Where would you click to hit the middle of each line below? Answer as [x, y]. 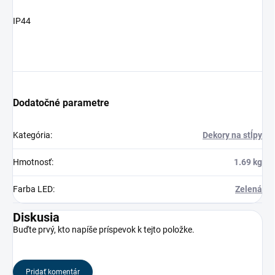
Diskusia [36, 218]
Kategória [32, 135]
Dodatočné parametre [61, 103]
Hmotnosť [32, 162]
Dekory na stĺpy [232, 135]
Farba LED [33, 189]
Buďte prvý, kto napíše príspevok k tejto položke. [104, 230]
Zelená [249, 189]
